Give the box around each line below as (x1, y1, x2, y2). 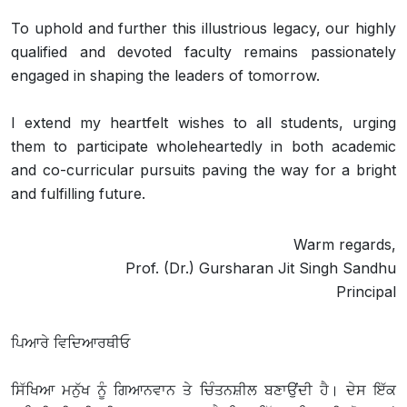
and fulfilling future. (11, 184, 145, 203)
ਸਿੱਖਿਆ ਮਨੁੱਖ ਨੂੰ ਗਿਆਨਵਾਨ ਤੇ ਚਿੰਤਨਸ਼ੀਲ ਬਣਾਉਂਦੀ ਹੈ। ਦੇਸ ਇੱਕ (11, 380, 396, 399)
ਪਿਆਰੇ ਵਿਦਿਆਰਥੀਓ (11, 333, 134, 352)
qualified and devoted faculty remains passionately (11, 42, 396, 61)
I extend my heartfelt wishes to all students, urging (11, 113, 396, 132)
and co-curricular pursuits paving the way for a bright (11, 160, 396, 179)
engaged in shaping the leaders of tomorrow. (11, 65, 320, 84)
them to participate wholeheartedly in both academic (11, 136, 396, 155)
